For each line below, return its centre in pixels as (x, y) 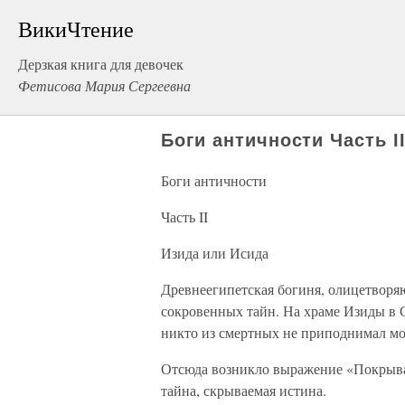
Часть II (184, 217)
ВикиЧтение (76, 29)
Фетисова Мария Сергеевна (104, 85)
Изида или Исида (215, 253)
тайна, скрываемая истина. (244, 390)
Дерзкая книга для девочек (101, 64)
